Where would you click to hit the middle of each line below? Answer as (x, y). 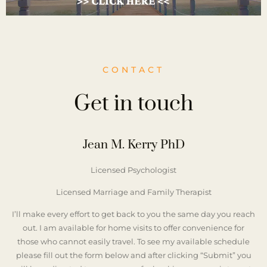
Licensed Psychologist (133, 170)
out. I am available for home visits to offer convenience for (133, 228)
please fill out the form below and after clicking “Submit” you (133, 255)
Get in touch (133, 103)
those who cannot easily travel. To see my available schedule (133, 242)
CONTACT (133, 70)
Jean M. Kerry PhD (133, 145)
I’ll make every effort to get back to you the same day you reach (133, 214)
